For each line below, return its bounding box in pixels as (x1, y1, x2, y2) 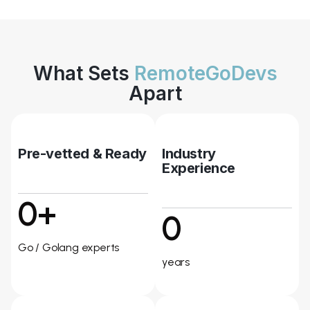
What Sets (33, 62, 134, 85)
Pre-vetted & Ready (18, 145, 147, 162)
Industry (162, 145, 216, 162)
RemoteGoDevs (134, 62, 277, 85)
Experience (162, 160, 235, 176)
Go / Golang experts (18, 241, 120, 254)
